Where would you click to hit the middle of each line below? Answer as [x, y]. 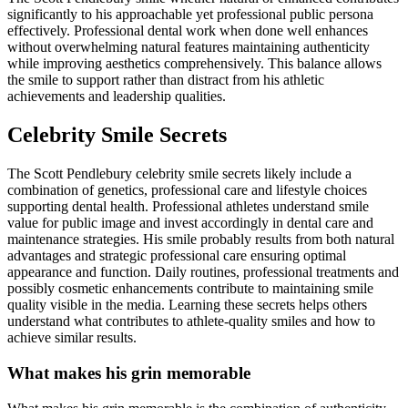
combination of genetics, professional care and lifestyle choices [187, 190]
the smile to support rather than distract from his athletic [166, 80]
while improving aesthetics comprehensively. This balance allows [194, 64]
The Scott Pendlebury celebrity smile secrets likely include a [179, 174]
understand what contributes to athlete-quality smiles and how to [191, 321]
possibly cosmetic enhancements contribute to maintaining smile [190, 289]
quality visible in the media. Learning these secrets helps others [187, 305]
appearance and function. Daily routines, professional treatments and [203, 272]
